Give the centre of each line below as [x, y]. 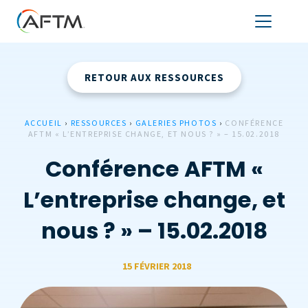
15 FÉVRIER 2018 [156, 266]
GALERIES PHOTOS [176, 123]
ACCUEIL [43, 123]
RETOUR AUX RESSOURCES [154, 77]
